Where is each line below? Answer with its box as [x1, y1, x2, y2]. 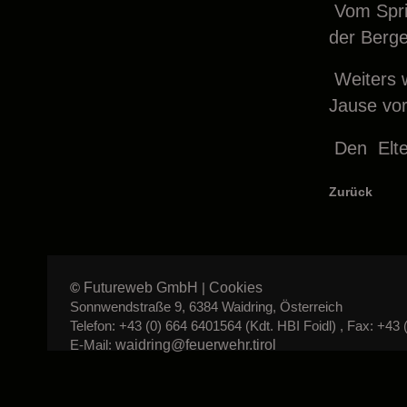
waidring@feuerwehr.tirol [114, 335, 276, 352]
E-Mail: [69, 336, 115, 352]
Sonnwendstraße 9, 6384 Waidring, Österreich [69, 298, 342, 314]
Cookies [208, 278, 263, 295]
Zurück [328, 184, 372, 199]
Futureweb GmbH [83, 278, 198, 295]
